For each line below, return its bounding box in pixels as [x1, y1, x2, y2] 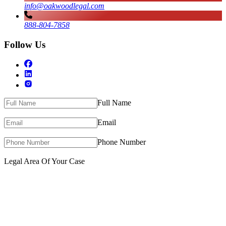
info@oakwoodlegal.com [24, 1, 104, 10]
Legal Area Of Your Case [4, 157, 85, 166]
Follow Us [4, 39, 45, 50]
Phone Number [97, 138, 146, 147]
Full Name [97, 98, 131, 107]
